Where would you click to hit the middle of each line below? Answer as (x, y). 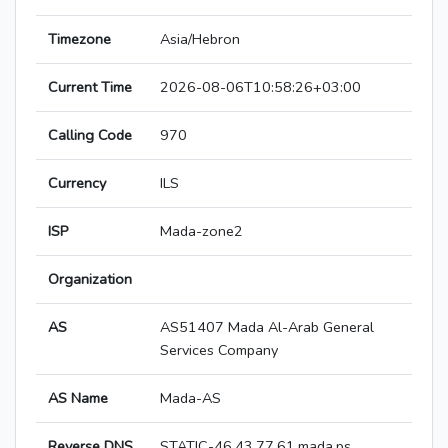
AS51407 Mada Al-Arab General (267, 327)
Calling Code (90, 135)
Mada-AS (190, 398)
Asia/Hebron (200, 39)
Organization (90, 279)
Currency (77, 183)
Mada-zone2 (201, 231)
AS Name (78, 398)
